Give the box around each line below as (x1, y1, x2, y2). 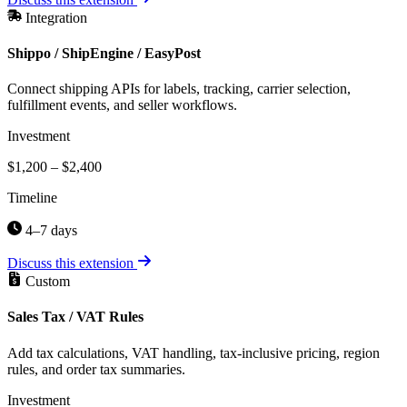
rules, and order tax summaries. (7, 361, 185, 377)
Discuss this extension (7, 255, 137, 272)
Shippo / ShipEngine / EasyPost (7, 45, 201, 61)
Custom (25, 273, 70, 290)
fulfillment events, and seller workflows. (7, 97, 237, 114)
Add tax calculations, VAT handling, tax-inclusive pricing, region (7, 344, 380, 361)
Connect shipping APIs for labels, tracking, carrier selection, (7, 81, 351, 97)
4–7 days (22, 223, 77, 239)
